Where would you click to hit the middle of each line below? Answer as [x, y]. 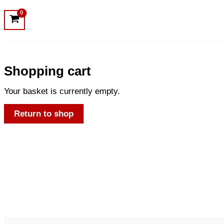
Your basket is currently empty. [62, 91]
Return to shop [44, 113]
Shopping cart [47, 71]
